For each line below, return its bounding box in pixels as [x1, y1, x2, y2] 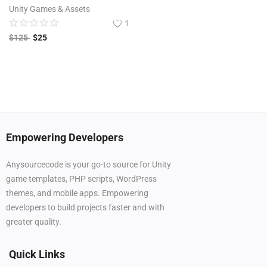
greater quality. [6, 217, 61, 227]
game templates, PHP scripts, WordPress [6, 174, 157, 184]
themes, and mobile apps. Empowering [6, 188, 148, 198]
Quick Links [9, 248, 65, 261]
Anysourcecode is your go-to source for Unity [6, 160, 171, 170]
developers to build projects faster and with [6, 203, 164, 213]
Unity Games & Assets [9, 4, 90, 14]
